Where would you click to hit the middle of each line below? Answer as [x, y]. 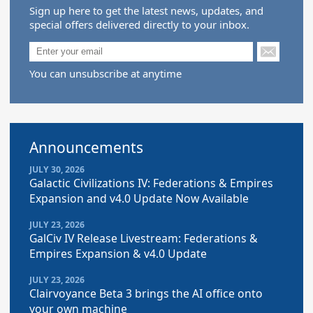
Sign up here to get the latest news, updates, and [146, 10]
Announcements [86, 148]
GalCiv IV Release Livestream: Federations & [144, 239]
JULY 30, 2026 [57, 170]
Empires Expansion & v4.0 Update [118, 254]
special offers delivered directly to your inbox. [139, 24]
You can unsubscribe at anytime [105, 74]
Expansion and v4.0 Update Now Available [139, 199]
